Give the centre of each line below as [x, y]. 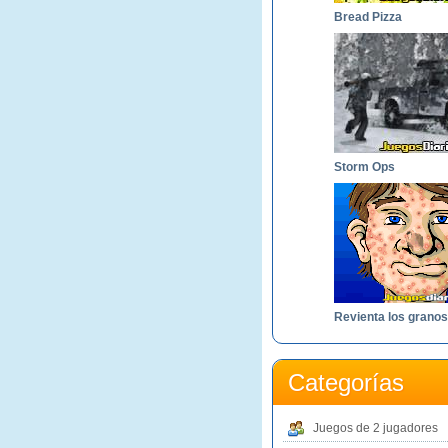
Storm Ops [364, 167]
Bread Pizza [368, 17]
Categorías [346, 382]
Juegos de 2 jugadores [375, 428]
